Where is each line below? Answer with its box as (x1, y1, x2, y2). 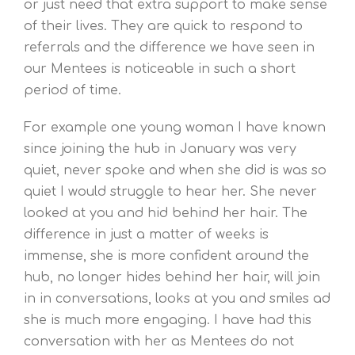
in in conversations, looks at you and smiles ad (24, 291, 330, 306)
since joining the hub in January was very (24, 141, 296, 156)
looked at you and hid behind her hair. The (24, 205, 307, 220)
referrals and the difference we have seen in (24, 40, 315, 55)
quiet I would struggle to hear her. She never (24, 184, 317, 199)
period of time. (24, 82, 121, 97)
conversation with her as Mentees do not (24, 334, 294, 349)
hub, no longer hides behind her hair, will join (24, 269, 320, 284)
